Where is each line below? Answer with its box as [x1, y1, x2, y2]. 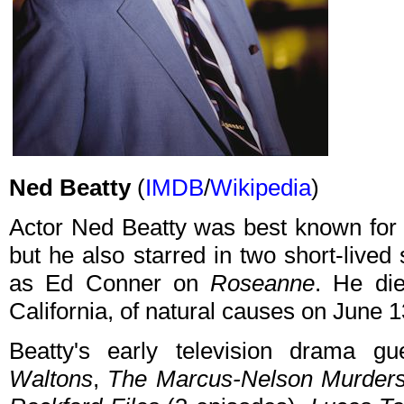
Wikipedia [210, 174, 311, 202]
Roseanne [210, 270, 315, 298]
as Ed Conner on [9, 270, 210, 298]
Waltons [9, 365, 93, 393]
